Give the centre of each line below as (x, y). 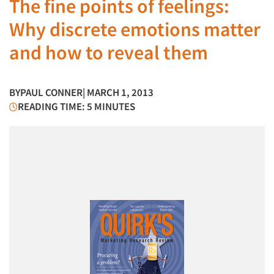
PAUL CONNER (51, 92)
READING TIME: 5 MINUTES (76, 106)
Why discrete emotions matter (135, 29)
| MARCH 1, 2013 (118, 92)
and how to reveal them (109, 53)
